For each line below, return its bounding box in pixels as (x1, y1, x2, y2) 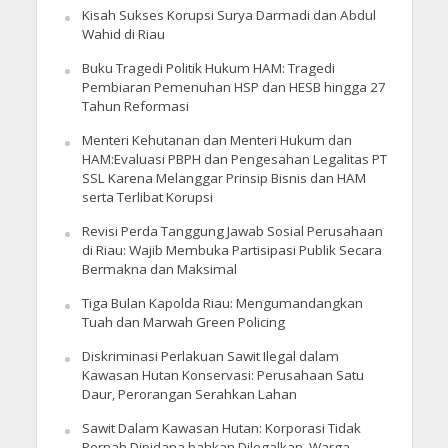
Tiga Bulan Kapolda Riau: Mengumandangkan (81, 294, 363, 313)
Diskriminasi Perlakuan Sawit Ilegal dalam (81, 347, 339, 366)
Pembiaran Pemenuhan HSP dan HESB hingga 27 (81, 78, 386, 97)
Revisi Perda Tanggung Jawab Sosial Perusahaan (81, 222, 383, 241)
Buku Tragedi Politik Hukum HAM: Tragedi (81, 59, 335, 78)
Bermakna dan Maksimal (81, 260, 237, 279)
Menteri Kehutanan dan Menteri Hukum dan (81, 131, 352, 150)
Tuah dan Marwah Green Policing (81, 313, 285, 332)
